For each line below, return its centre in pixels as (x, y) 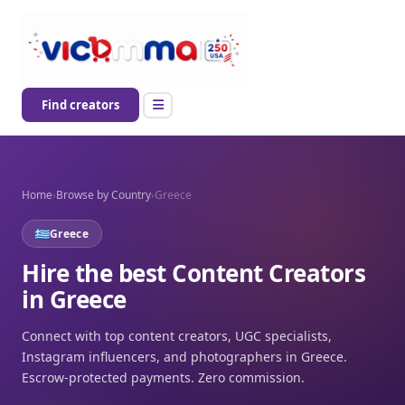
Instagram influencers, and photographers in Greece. (184, 357)
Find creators (80, 105)
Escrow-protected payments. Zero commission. (163, 378)
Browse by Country (104, 195)
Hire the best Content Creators (193, 273)
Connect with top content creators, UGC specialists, (177, 336)
